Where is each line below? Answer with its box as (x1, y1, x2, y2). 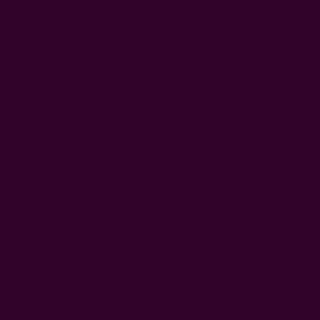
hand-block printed (26, 69, 121, 81)
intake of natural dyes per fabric (15, 268, 173, 281)
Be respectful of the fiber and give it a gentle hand (55, 300, 304, 313)
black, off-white (58, 103, 137, 116)
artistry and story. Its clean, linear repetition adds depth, (15, 2, 291, 15)
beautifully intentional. (15, 36, 126, 49)
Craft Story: (15, 186, 74, 199)
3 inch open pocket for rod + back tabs (26, 137, 219, 150)
